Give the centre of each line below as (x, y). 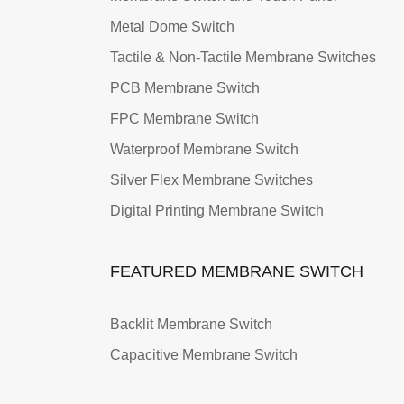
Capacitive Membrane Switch (204, 355)
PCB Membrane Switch (185, 88)
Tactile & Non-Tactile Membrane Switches (243, 58)
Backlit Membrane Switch (191, 324)
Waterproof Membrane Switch (204, 150)
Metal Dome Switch (172, 27)
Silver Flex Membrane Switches (211, 180)
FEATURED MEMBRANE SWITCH (237, 272)
